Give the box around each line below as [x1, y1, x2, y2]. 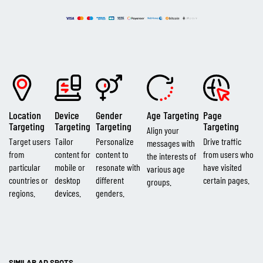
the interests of [146, 150, 196, 161]
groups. [146, 176, 171, 187]
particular [9, 161, 41, 173]
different [95, 174, 124, 186]
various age [146, 163, 185, 174]
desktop [55, 174, 81, 186]
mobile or [55, 161, 86, 173]
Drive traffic [203, 135, 242, 147]
